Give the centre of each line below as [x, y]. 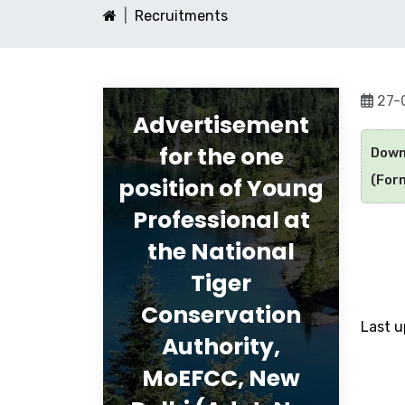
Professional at [221, 220]
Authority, [221, 347]
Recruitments [181, 16]
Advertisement [221, 125]
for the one [221, 157]
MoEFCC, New [221, 378]
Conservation [221, 315]
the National [221, 252]
